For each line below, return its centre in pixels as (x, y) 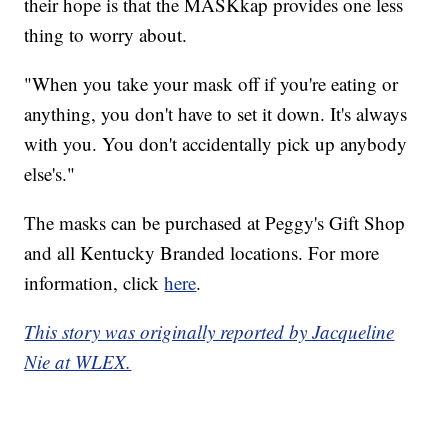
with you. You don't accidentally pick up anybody (216, 144)
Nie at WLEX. (78, 362)
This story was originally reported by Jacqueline (209, 332)
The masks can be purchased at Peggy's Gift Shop (215, 223)
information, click (94, 283)
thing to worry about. (106, 35)
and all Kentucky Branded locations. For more (202, 253)
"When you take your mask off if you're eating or (211, 84)
